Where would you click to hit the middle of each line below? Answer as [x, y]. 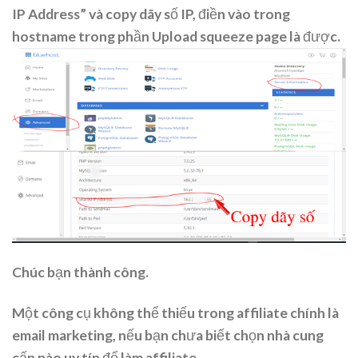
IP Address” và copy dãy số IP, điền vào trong [151, 14]
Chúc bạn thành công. [80, 272]
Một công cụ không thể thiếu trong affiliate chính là [175, 312]
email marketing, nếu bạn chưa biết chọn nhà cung [168, 335]
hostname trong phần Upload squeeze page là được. [176, 37]
